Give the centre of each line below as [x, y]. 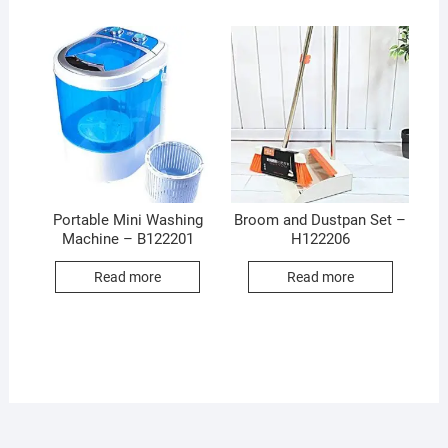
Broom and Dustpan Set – [320, 219]
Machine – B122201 [127, 238]
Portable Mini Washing [127, 219]
